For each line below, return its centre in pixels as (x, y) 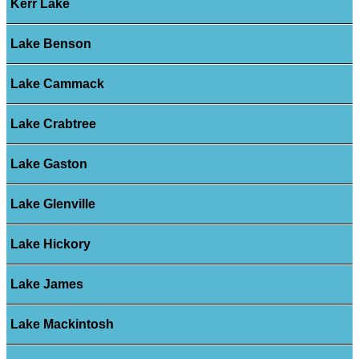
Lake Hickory (50, 244)
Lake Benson (50, 44)
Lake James (46, 284)
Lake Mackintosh (62, 325)
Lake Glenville (52, 204)
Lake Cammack (57, 84)
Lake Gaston (48, 164)
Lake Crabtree (53, 124)
